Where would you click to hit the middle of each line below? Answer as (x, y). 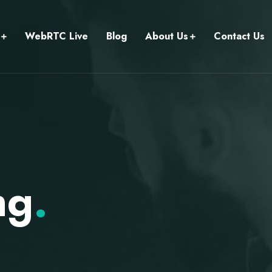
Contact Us (239, 36)
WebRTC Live (56, 36)
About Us (167, 36)
